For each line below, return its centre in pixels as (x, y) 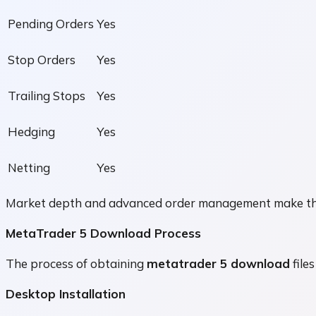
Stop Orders (42, 60)
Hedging (31, 132)
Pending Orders (51, 24)
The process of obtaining (76, 264)
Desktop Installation (66, 294)
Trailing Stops (47, 96)
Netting (29, 168)
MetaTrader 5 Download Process (103, 233)
